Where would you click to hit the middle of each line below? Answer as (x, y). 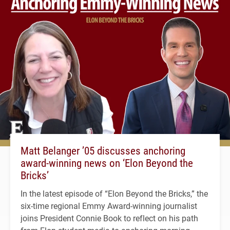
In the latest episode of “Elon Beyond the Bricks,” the (114, 193)
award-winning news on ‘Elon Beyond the (107, 162)
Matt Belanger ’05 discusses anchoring (103, 150)
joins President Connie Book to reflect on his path (109, 218)
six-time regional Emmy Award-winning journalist (109, 205)
